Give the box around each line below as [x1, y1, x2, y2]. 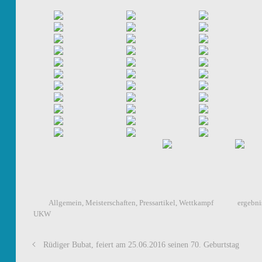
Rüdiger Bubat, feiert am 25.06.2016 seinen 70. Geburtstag [43, 240, 239, 249]
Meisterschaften [85, 199, 136, 207]
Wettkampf [178, 199, 213, 207]
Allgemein [48, 199, 82, 207]
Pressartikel [139, 199, 175, 207]
